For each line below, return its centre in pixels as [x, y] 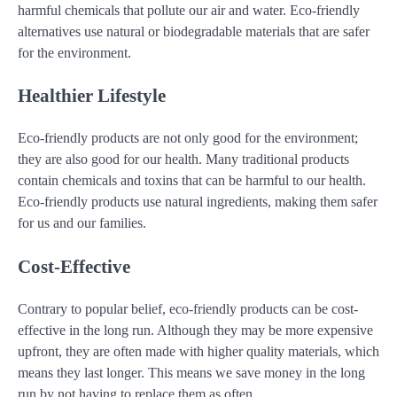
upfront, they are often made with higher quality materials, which [198, 351]
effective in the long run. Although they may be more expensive [195, 330]
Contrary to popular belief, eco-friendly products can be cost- [188, 308]
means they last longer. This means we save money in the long [191, 372]
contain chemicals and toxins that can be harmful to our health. [192, 181]
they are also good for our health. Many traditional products [183, 160]
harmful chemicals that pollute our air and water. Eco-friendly [189, 10]
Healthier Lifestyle [92, 96]
